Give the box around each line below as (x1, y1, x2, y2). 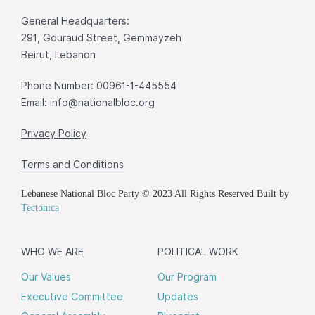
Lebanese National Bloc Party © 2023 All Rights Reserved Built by (21, 188, 289, 199)
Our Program (157, 271, 217, 283)
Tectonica (21, 202, 59, 213)
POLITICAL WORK (157, 245, 238, 257)
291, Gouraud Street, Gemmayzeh (21, 32, 181, 44)
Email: (21, 96, 50, 108)
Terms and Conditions (21, 158, 124, 170)
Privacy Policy (21, 127, 86, 139)
